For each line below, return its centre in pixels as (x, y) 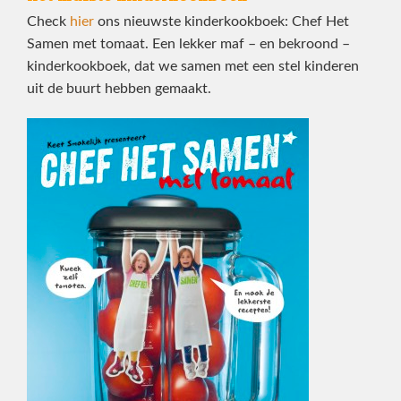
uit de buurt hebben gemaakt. (119, 88)
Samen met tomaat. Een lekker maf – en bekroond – (188, 43)
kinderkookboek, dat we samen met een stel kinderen (193, 66)
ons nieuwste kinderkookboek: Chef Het (222, 21)
